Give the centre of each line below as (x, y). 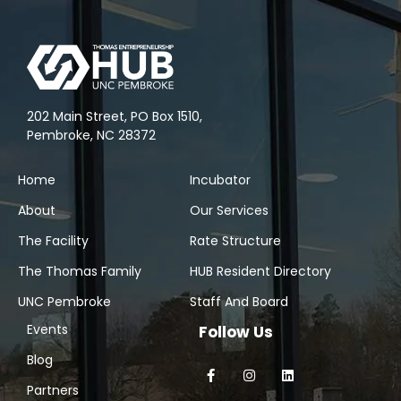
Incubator (220, 180)
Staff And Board (239, 302)
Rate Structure (235, 241)
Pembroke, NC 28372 (91, 136)
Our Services (229, 211)
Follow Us (235, 333)
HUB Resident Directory (260, 272)
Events (47, 330)
